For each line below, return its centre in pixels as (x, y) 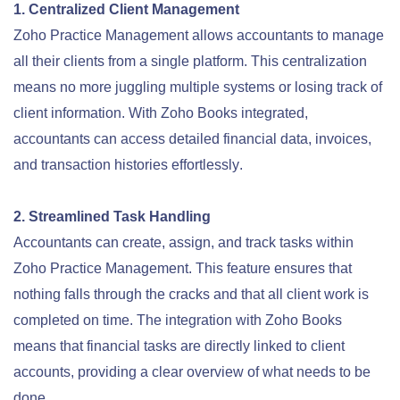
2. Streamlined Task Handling (112, 217)
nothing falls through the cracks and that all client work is (191, 295)
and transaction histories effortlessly (126, 165)
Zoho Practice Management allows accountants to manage (199, 36)
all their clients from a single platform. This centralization (190, 62)
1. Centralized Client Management (126, 10)
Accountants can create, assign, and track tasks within (183, 243)
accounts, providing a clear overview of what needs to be (192, 372)
